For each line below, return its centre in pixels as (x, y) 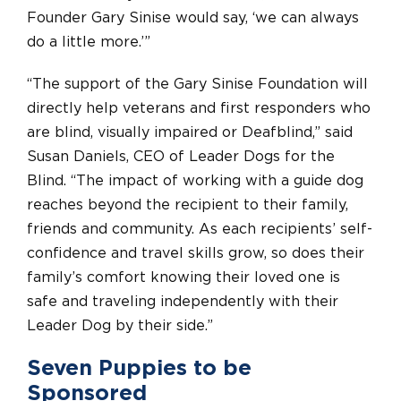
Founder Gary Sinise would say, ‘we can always (193, 17)
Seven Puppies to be (139, 368)
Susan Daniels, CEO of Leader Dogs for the (181, 156)
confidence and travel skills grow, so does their (196, 253)
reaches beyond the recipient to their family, (188, 205)
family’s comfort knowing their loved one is (183, 277)
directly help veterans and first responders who (199, 108)
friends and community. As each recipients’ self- (200, 229)
